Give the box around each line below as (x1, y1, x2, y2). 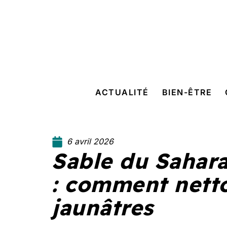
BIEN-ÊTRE (162, 87, 212, 97)
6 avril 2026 (67, 136, 113, 146)
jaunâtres (52, 194, 154, 221)
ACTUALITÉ (95, 87, 149, 97)
